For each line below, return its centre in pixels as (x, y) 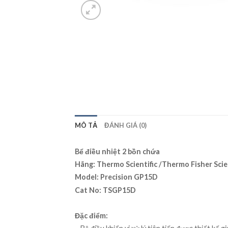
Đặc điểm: (91, 216)
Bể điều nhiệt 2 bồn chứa (117, 152)
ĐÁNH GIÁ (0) (126, 125)
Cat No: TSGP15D (105, 190)
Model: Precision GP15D (116, 177)
